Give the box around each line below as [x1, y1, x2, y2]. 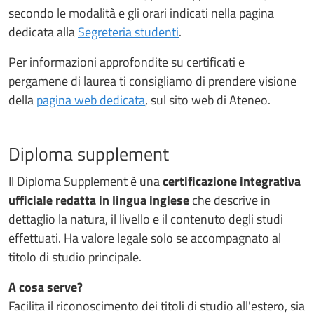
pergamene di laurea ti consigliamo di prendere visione [8, 71, 296, 90]
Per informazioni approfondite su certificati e [8, 52, 245, 71]
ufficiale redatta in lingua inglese [8, 190, 189, 210]
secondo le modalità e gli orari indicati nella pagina [8, 3, 274, 22]
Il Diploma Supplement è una [8, 171, 163, 191]
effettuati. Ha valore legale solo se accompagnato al [8, 228, 281, 247]
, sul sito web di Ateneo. [145, 90, 271, 109]
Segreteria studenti [78, 22, 179, 41]
